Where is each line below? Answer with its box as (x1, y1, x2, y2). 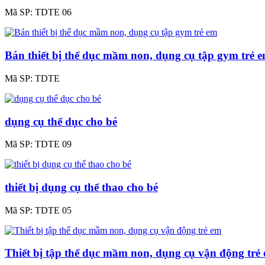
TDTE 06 (35, 7, 72, 18)
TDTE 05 (35, 205, 72, 215)
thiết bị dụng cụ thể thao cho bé (5, 181, 158, 194)
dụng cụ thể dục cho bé (5, 115, 117, 128)
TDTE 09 (35, 139, 72, 150)
